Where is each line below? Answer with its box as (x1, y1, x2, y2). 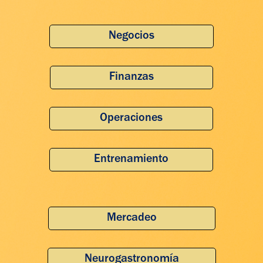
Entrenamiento (94, 154, 169, 166)
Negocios (108, 31, 154, 42)
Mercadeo (106, 213, 157, 224)
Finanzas (109, 72, 154, 83)
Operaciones (100, 113, 163, 124)
